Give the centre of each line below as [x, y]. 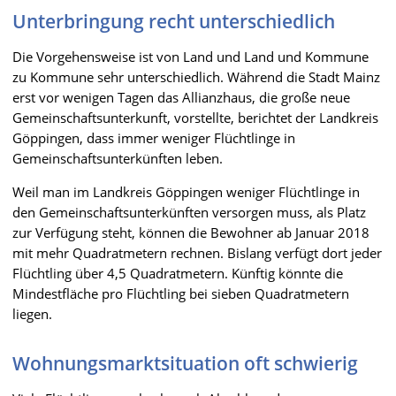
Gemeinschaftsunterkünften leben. [118, 158]
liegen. [32, 313]
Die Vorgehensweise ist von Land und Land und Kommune [190, 56]
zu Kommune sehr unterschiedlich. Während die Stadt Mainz [196, 76]
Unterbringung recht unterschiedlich [174, 21]
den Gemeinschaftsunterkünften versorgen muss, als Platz [189, 212]
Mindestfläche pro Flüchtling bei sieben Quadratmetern [181, 293]
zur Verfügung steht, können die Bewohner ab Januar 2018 [191, 232]
